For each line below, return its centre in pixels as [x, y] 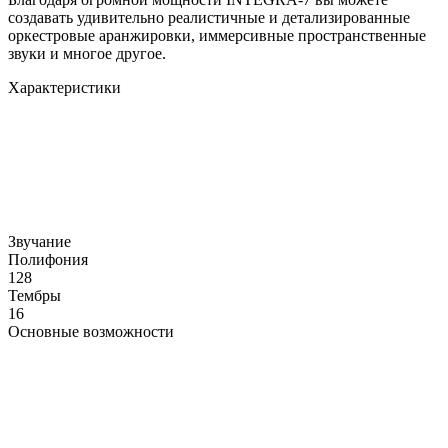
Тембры [34, 296]
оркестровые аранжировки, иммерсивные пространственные [217, 36]
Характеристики [64, 88]
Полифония [48, 260]
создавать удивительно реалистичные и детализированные [209, 18]
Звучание [39, 242]
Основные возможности [91, 332]
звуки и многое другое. [87, 54]
